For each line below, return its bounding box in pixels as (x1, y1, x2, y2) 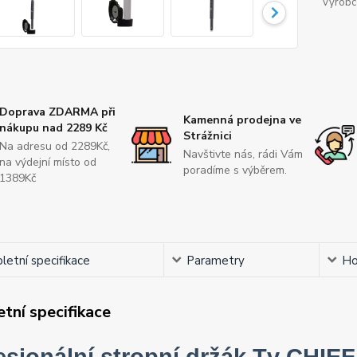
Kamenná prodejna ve (182, 112, 301, 127)
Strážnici (182, 127, 232, 143)
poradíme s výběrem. (182, 162, 287, 178)
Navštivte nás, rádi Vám (182, 146, 303, 162)
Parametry (186, 252, 245, 269)
